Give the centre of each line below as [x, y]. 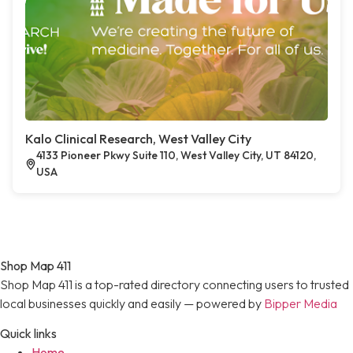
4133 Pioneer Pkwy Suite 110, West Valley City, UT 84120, [176, 155]
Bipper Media [301, 303]
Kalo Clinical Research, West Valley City [138, 139]
